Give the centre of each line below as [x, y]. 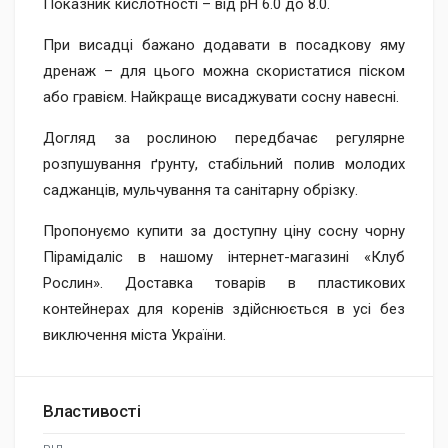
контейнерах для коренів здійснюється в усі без [224, 309]
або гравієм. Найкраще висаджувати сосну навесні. [221, 97]
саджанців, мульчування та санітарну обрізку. [200, 190]
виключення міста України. [134, 335]
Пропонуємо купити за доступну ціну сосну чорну [224, 231]
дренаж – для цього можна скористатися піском [224, 71]
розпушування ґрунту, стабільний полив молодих [224, 164]
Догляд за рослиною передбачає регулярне [224, 138]
